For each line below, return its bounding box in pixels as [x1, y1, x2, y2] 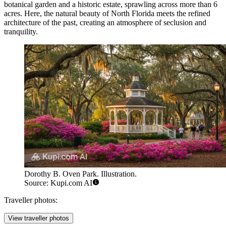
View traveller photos [8, 214, 69, 222]
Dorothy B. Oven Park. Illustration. [24, 169, 137, 179]
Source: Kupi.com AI [24, 179, 92, 188]
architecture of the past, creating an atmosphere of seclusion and [4, 18, 206, 27]
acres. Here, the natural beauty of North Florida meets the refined [4, 9, 210, 18]
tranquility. [4, 27, 38, 36]
